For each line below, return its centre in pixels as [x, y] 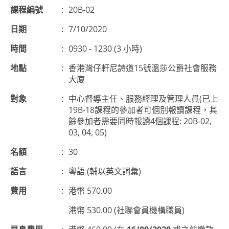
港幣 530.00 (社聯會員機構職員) [127, 210]
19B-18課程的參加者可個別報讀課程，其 [143, 110]
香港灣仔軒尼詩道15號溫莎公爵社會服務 [143, 68]
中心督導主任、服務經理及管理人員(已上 [143, 99]
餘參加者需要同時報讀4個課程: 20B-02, [140, 121]
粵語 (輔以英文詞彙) [105, 171]
